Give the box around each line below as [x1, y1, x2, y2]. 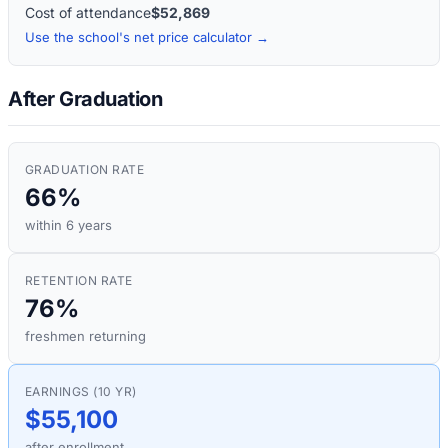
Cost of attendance [25, 3, 151, 21]
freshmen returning [25, 328, 146, 345]
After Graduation [8, 87, 162, 112]
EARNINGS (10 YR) [25, 384, 137, 400]
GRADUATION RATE [25, 162, 145, 178]
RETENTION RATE [25, 273, 133, 289]
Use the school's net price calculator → [25, 28, 269, 45]
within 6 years [25, 217, 112, 234]
